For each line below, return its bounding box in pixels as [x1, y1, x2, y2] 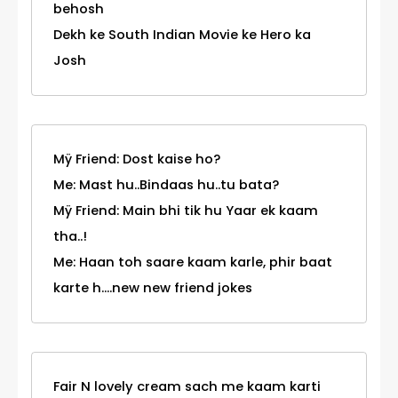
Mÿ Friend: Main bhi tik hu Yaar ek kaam [53, 202, 318, 220]
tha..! [53, 227, 87, 246]
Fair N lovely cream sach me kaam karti [53, 378, 321, 396]
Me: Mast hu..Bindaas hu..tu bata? [53, 176, 279, 195]
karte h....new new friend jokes [53, 279, 252, 298]
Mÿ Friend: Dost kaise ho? [53, 150, 220, 169]
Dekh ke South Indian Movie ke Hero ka [53, 26, 311, 44]
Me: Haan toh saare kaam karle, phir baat [53, 253, 332, 272]
